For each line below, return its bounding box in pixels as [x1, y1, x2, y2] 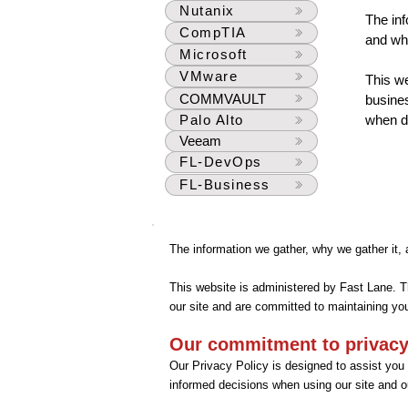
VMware [179, 68, 238, 84]
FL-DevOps [179, 154, 262, 169]
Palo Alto [179, 112, 244, 127]
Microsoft [179, 46, 248, 62]
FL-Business [179, 177, 270, 192]
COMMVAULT [179, 90, 266, 107]
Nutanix [179, 3, 235, 18]
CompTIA [179, 25, 247, 40]
